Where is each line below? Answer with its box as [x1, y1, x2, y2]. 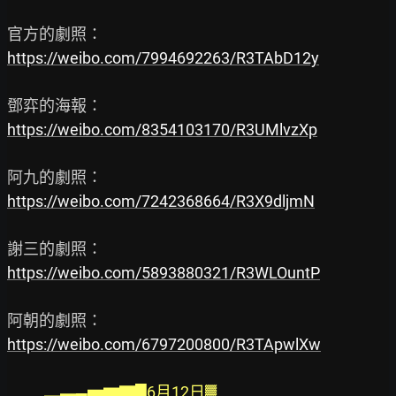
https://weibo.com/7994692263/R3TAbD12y [7, 49, 319, 68]
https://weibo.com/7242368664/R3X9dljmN [7, 192, 315, 211]
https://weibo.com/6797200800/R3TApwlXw [7, 335, 321, 354]
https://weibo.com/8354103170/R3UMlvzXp [7, 120, 317, 140]
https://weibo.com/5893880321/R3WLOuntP [7, 263, 320, 283]
